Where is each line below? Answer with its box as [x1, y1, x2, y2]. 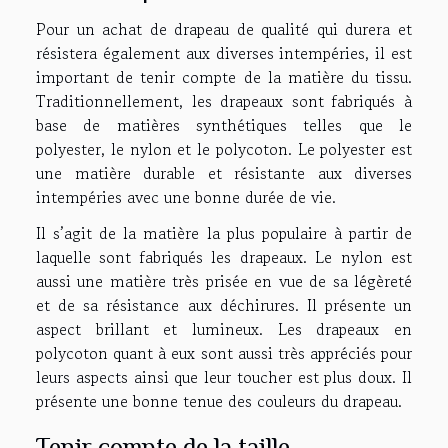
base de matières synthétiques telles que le [36, 113, 412, 138]
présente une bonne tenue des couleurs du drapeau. [36, 389, 407, 414]
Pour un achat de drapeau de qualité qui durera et [36, 17, 412, 42]
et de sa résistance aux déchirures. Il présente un [36, 293, 412, 318]
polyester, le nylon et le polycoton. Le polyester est [36, 137, 412, 162]
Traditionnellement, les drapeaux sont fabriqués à [36, 89, 412, 114]
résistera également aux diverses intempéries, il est [36, 41, 412, 66]
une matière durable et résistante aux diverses [36, 161, 412, 186]
